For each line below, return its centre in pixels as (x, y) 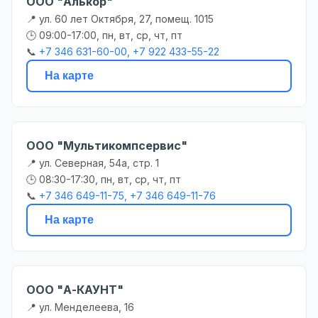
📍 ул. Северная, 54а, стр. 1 (93, 163)
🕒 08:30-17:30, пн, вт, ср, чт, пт (104, 180)
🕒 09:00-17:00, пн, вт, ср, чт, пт (104, 35)
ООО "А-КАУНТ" (75, 290)
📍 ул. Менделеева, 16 (80, 307)
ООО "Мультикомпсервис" (107, 146)
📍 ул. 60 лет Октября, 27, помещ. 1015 (120, 19)
